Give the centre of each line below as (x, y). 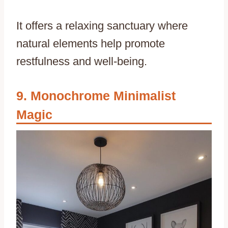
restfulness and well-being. (82, 61)
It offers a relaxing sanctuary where (102, 25)
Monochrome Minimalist (103, 95)
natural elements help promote (91, 43)
